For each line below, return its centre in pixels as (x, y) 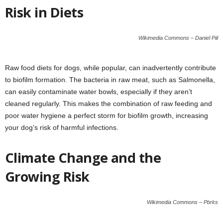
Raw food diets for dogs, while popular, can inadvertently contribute (111, 67)
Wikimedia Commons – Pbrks (182, 202)
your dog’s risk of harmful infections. (62, 127)
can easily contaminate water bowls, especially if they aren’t (99, 91)
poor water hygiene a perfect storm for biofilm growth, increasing (107, 115)
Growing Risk (47, 176)
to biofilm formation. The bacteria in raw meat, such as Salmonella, (110, 79)
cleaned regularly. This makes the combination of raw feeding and (109, 103)
